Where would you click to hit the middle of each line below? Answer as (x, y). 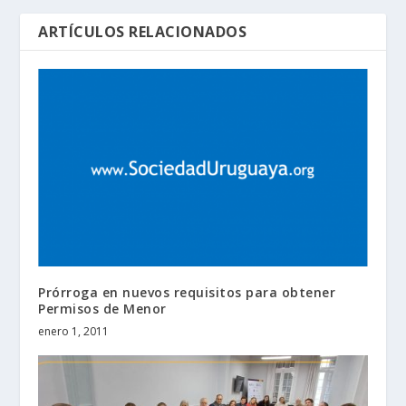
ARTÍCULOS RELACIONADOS (143, 32)
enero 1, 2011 (74, 332)
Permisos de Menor (102, 309)
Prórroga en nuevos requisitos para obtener (187, 293)
